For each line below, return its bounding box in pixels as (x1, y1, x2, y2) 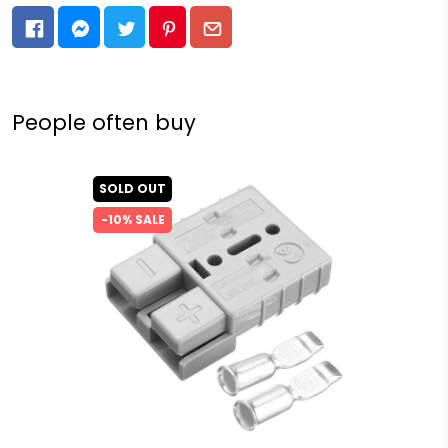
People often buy (12, 108, 196, 138)
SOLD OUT (99, 180, 166, 198)
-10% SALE (100, 211, 165, 229)
